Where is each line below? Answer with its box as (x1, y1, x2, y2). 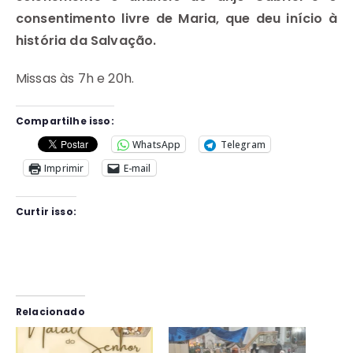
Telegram (220, 137, 266, 151)
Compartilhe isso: (16, 114, 114, 128)
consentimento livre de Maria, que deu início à (16, 9, 337, 28)
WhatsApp (132, 137, 181, 151)
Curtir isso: (16, 205, 76, 219)
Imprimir (44, 161, 84, 175)
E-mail (123, 161, 151, 175)
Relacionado (16, 305, 85, 319)
